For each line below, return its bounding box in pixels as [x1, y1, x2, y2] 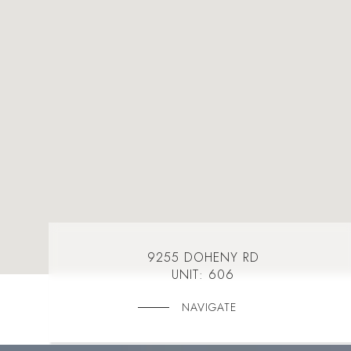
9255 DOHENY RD [147, 248, 259, 266]
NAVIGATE [182, 299, 237, 315]
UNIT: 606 [172, 266, 234, 284]
